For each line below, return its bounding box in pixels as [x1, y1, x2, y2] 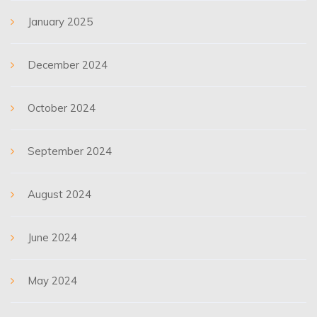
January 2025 [28, 15, 93, 28]
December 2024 [28, 58, 108, 71]
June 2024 [28, 231, 77, 244]
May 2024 [28, 274, 77, 287]
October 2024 [28, 101, 96, 115]
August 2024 [28, 188, 91, 201]
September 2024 [28, 144, 112, 158]
